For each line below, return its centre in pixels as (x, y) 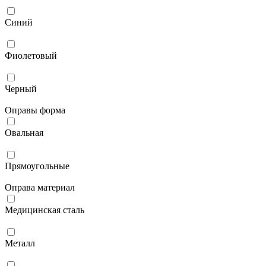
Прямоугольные (37, 166)
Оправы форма (35, 110)
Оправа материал (40, 187)
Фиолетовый (31, 55)
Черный (21, 88)
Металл (20, 243)
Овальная (24, 132)
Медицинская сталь (45, 210)
